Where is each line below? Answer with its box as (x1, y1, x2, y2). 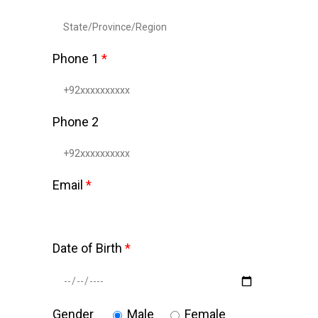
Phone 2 (53, 114, 99, 129)
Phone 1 (53, 51, 102, 66)
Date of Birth (53, 241, 125, 256)
